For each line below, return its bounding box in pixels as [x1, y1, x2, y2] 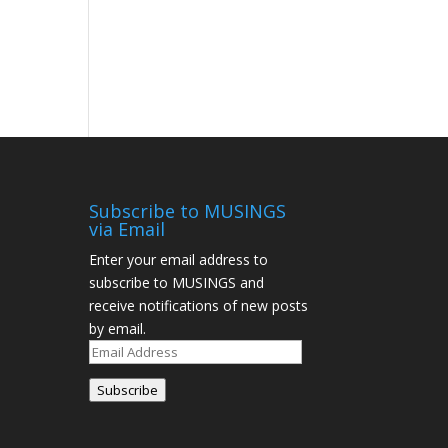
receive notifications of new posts [89, 295, 309, 315]
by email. [89, 318, 147, 338]
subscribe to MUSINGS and [89, 272, 265, 292]
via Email [89, 216, 166, 241]
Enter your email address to [89, 249, 269, 269]
